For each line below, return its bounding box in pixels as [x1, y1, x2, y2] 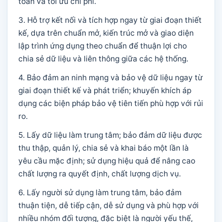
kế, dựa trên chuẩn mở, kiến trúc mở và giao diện [18, 28, 194, 38]
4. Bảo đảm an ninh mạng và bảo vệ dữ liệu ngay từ [18, 73, 203, 82]
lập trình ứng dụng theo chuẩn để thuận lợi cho [18, 41, 187, 51]
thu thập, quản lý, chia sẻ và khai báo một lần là [18, 143, 189, 153]
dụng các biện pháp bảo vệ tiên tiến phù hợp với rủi [18, 99, 203, 108]
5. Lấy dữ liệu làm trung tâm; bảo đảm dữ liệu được [18, 130, 202, 140]
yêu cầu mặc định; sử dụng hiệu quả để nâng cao [18, 156, 195, 166]
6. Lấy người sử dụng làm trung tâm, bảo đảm [18, 188, 181, 197]
